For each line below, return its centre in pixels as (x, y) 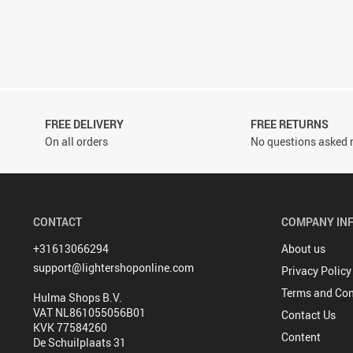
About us (303, 249)
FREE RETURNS (290, 124)
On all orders (76, 141)
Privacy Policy (316, 271)
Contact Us (308, 315)
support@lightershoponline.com (113, 268)
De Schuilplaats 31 (80, 342)
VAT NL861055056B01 (89, 312)
